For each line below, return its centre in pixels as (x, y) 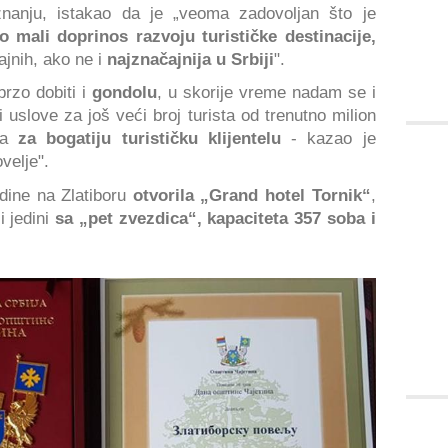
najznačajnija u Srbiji (190, 58)
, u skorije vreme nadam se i (266, 92)
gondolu (124, 92)
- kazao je (328, 138)
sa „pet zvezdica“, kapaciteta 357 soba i (215, 217)
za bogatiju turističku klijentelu (149, 138)
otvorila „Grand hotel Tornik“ (251, 194)
